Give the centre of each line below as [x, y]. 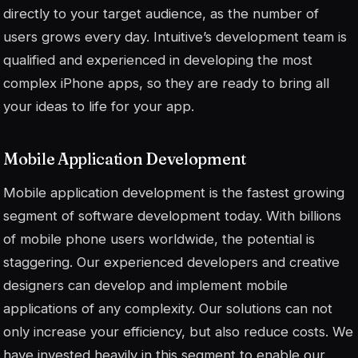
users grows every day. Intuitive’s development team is [175, 37]
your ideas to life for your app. [99, 107]
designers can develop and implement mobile [145, 286]
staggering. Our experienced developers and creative [171, 263]
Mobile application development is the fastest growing [174, 193]
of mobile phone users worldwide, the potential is [159, 239]
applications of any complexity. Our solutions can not [168, 309]
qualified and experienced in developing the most [158, 60]
